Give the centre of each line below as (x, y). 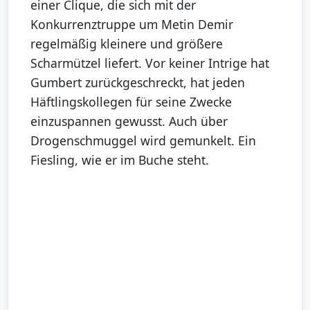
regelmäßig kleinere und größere (127, 44)
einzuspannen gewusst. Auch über (129, 121)
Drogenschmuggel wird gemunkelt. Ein (143, 141)
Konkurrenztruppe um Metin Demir (132, 25)
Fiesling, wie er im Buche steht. (120, 160)
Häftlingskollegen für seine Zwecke (131, 102)
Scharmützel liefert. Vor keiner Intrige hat (150, 63)
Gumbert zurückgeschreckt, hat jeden (138, 83)
